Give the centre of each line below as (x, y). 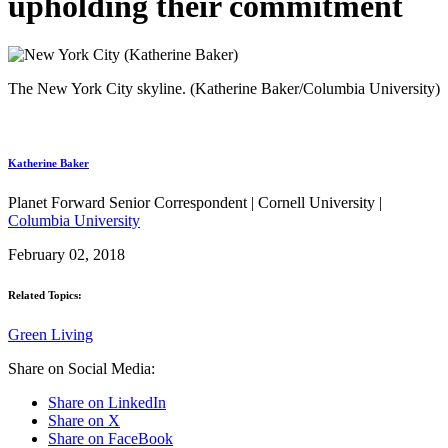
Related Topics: (45, 294)
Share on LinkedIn (107, 402)
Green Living (50, 334)
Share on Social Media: (81, 368)
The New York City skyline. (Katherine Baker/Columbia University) (224, 88)
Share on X (84, 420)
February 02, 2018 (66, 254)
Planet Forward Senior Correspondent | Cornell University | (195, 202)
